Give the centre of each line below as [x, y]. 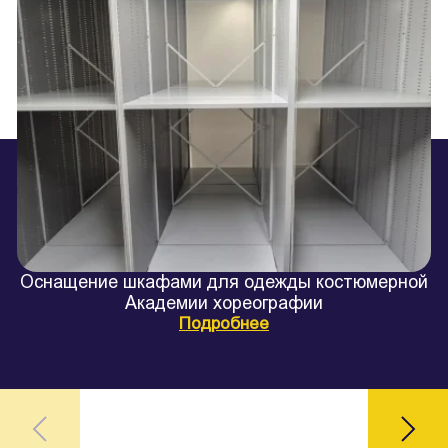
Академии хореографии [224, 303]
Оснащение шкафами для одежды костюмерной [224, 282]
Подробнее [224, 323]
